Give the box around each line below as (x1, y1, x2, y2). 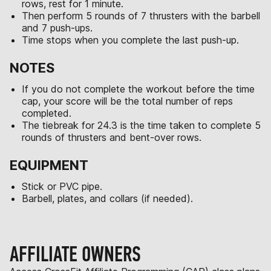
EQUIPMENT (10, 157, 88, 173)
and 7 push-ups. (22, 22, 93, 34)
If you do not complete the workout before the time (22, 83, 255, 95)
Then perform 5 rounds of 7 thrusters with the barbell (22, 10, 260, 22)
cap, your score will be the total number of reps (22, 95, 233, 107)
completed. (22, 107, 71, 119)
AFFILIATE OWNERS (10, 241, 141, 267)
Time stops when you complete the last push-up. (22, 34, 239, 46)
